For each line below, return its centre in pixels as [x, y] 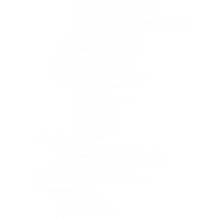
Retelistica [60, 189]
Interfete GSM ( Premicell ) [86, 172]
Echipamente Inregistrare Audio [92, 181]
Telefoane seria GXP [115, 14]
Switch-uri [79, 207]
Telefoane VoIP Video [97, 40]
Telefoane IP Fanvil [93, 67]
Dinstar [94, 93]
